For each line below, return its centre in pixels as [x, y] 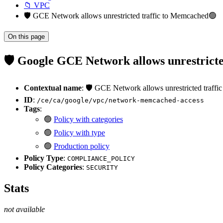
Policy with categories [88, 119]
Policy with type [79, 132]
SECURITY [102, 167]
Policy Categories [53, 167]
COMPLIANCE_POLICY [101, 158]
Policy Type [44, 158]
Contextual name [53, 88]
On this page [26, 37]
